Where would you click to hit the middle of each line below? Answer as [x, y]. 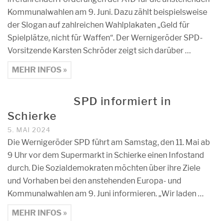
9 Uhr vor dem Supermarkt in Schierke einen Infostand [106, 155]
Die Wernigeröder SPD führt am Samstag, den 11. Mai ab [109, 142]
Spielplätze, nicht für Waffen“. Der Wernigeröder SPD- [105, 38]
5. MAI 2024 [29, 130]
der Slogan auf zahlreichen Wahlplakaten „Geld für [98, 25]
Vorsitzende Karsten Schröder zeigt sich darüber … [99, 51]
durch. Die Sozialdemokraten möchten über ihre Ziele [104, 168]
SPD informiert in [122, 101]
